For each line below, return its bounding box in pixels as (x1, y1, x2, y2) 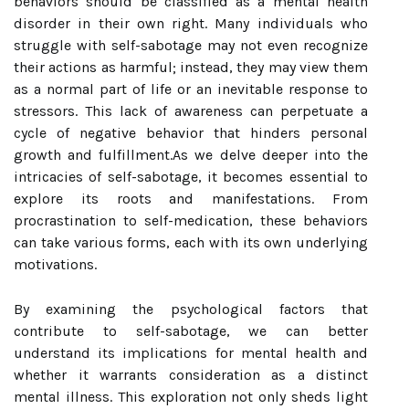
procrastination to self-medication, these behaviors (14, 212, 368, 229)
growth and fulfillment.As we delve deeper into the (14, 146, 368, 163)
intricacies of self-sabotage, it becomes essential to (14, 168, 368, 185)
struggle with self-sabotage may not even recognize (14, 37, 368, 54)
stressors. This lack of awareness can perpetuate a (14, 102, 368, 120)
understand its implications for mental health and (14, 344, 368, 362)
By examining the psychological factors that (14, 300, 368, 318)
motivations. (14, 256, 97, 273)
